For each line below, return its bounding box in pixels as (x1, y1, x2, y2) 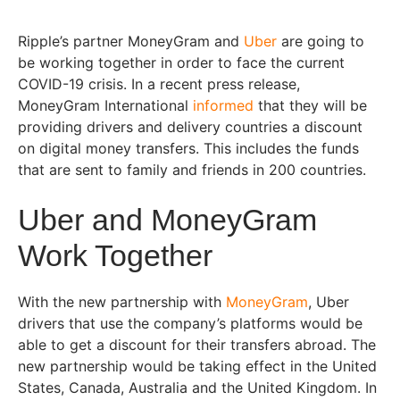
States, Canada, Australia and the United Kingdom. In (18, 379, 377, 397)
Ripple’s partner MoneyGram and (18, 32, 244, 51)
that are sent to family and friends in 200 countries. (18, 161, 371, 179)
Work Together (18, 238, 212, 273)
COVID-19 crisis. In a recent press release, (18, 75, 300, 94)
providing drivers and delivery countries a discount (18, 118, 362, 137)
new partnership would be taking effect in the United (18, 357, 377, 376)
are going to (277, 32, 364, 51)
